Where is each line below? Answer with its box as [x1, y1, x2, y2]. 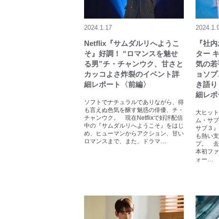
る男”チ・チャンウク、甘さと [84, 60, 183, 68]
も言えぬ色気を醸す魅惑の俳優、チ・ [84, 107, 184, 114]
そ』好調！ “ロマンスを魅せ [84, 49, 178, 58]
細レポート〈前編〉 [84, 80, 150, 89]
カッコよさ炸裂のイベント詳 [84, 70, 179, 79]
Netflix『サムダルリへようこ [84, 39, 179, 48]
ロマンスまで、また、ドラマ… [84, 138, 166, 145]
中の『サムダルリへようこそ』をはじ [84, 122, 184, 130]
